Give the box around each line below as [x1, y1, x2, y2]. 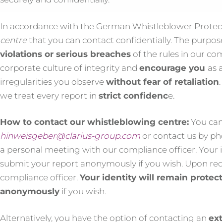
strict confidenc [99, 90, 168, 101]
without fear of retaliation [106, 76, 219, 87]
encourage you [139, 62, 208, 73]
